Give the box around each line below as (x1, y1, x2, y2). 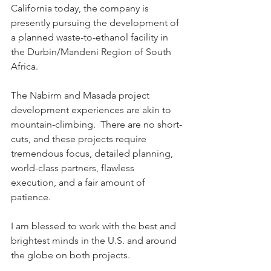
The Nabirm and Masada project (11, 89, 152, 101)
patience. (11, 191, 51, 203)
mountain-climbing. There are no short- (11, 118, 182, 130)
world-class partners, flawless (11, 162, 137, 174)
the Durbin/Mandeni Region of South (11, 45, 174, 57)
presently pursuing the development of (11, 16, 181, 28)
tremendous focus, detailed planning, (11, 147, 175, 159)
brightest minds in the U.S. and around (11, 234, 179, 246)
